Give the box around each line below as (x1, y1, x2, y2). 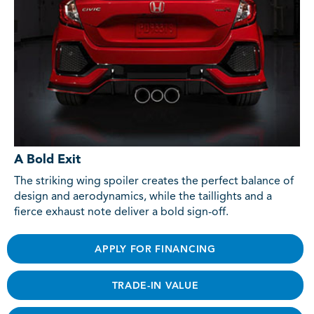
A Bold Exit (14, 153, 81, 166)
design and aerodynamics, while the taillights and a (14, 191, 272, 203)
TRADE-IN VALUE (111, 280, 199, 291)
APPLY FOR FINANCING (95, 244, 216, 254)
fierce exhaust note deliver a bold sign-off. (14, 206, 228, 218)
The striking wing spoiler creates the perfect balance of (14, 175, 294, 187)
